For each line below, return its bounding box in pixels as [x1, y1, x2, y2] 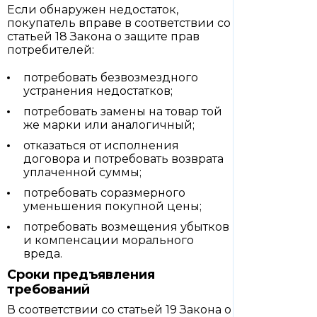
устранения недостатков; [23, 84, 173, 98]
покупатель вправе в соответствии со [7, 16, 231, 30]
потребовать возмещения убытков [23, 220, 229, 234]
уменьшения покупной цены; [23, 200, 202, 213]
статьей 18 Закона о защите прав [7, 30, 200, 43]
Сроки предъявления [7, 267, 155, 282]
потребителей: [7, 43, 94, 57]
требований [7, 282, 90, 297]
